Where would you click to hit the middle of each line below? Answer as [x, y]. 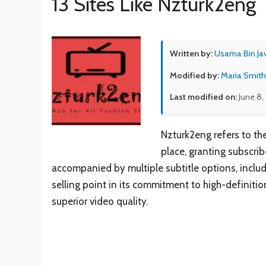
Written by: [191, 53]
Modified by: [194, 76]
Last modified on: [203, 97]
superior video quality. [100, 202]
